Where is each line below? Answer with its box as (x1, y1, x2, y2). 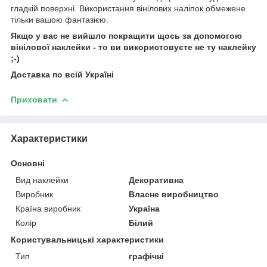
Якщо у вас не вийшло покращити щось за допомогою (11, 30, 242, 41)
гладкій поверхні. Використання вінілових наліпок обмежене (11, 3, 246, 13)
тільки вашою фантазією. (11, 14, 111, 24)
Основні (11, 158, 45, 168)
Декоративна (129, 175, 184, 185)
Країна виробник (15, 203, 80, 213)
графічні (129, 251, 164, 261)
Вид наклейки (15, 175, 69, 185)
